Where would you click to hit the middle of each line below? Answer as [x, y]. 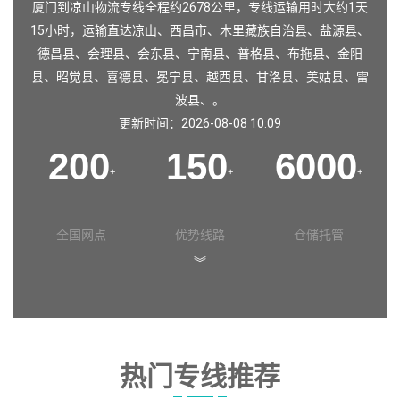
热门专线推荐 [200, 376]
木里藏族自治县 [263, 31]
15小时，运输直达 [81, 31]
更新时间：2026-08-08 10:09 [200, 124]
